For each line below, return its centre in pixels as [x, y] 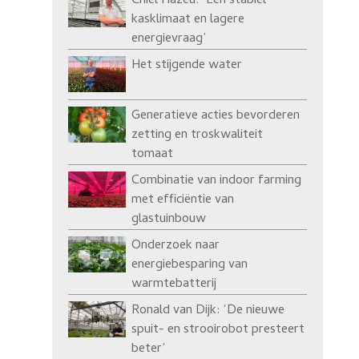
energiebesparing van [189, 266]
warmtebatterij [173, 285]
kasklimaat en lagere [188, 20]
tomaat [152, 155]
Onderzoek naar [175, 246]
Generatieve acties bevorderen [215, 117]
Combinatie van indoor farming [216, 182]
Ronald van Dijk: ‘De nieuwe [208, 311]
